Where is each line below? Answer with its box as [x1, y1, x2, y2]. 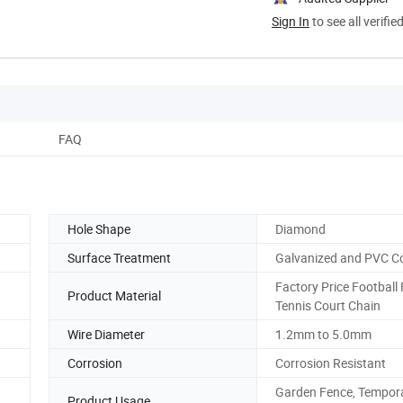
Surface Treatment [67, 248, 171, 266]
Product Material [67, 287, 161, 305]
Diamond [275, 219, 326, 237]
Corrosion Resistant [275, 354, 386, 372]
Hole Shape [67, 219, 130, 237]
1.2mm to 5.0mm [275, 325, 372, 343]
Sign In [272, 12, 309, 30]
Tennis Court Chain [275, 296, 381, 314]
